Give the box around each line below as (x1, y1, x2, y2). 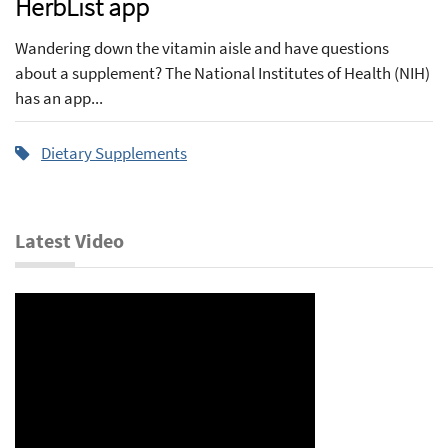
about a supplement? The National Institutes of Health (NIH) (15, 61, 430, 84)
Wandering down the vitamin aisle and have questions (15, 36, 389, 59)
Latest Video (15, 227, 124, 253)
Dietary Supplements (41, 141, 187, 164)
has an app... (15, 86, 103, 109)
